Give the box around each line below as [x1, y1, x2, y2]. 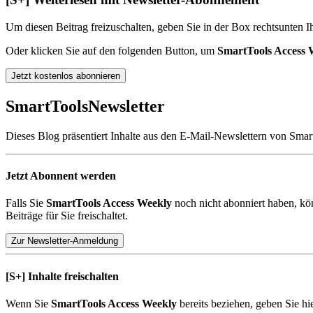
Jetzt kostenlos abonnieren [11, 71, 120, 82]
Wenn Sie [6, 298, 51, 310]
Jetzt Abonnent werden [6, 170, 116, 182]
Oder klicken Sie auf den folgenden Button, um [6, 45, 217, 57]
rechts [253, 21, 279, 34]
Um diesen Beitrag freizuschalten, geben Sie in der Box [6, 21, 253, 34]
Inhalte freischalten [25, 270, 119, 282]
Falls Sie [6, 197, 46, 210]
